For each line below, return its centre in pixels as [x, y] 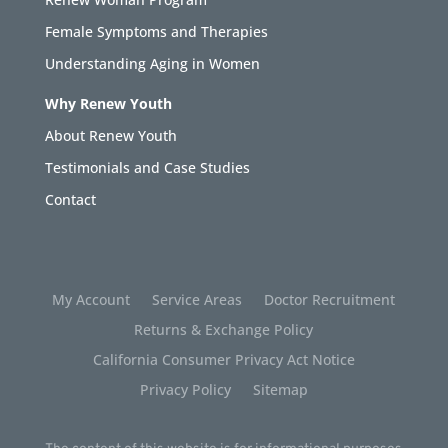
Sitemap [280, 390]
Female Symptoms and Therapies [156, 32]
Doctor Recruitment [330, 300]
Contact [70, 200]
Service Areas [197, 300]
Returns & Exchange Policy [224, 330]
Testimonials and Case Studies [147, 168]
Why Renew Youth [108, 104]
